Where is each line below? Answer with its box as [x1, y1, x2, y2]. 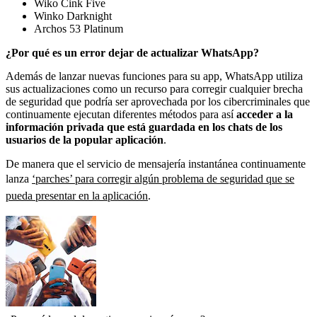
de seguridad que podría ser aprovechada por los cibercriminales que [6, 95, 310, 108]
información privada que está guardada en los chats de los [6, 120, 282, 133]
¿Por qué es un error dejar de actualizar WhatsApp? [6, 46, 259, 59]
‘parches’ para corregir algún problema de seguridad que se [32, 172, 294, 185]
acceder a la [234, 108, 293, 120]
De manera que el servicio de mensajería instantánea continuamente [6, 157, 306, 170]
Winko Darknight [34, 9, 112, 22]
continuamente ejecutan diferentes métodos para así [6, 108, 234, 120]
